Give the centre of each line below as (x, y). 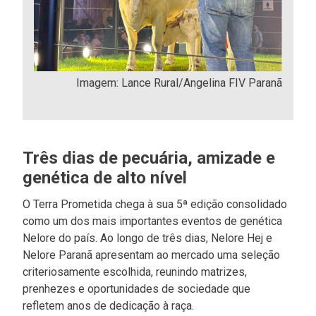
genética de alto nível (105, 177)
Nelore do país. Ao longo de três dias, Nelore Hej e (148, 238)
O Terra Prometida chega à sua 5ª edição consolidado (155, 204)
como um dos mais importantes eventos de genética (153, 221)
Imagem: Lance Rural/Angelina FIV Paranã (179, 83)
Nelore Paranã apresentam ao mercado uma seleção (152, 255)
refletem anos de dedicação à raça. (109, 305)
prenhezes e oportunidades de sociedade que (137, 288)
